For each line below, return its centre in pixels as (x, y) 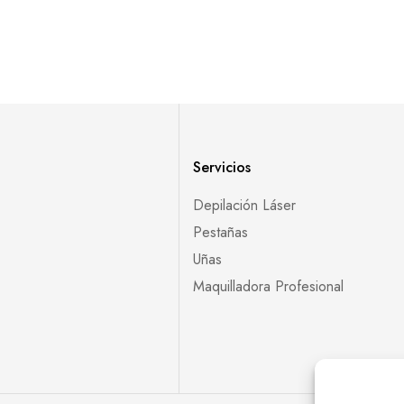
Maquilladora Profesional (268, 286)
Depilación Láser (244, 205)
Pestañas (220, 232)
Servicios (221, 167)
